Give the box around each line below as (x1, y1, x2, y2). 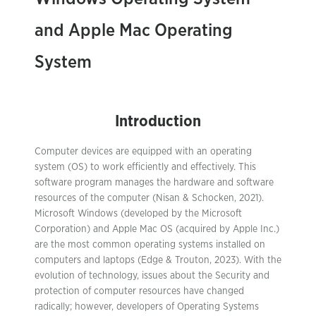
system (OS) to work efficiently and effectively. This (35, 162, 256, 172)
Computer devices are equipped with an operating (35, 147, 252, 157)
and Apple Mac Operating (35, 22, 233, 39)
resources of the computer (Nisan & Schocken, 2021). (35, 193, 264, 203)
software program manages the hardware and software (35, 178, 274, 188)
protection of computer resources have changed (35, 286, 244, 296)
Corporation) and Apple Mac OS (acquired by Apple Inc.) (35, 224, 279, 234)
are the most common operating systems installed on (35, 240, 265, 250)
